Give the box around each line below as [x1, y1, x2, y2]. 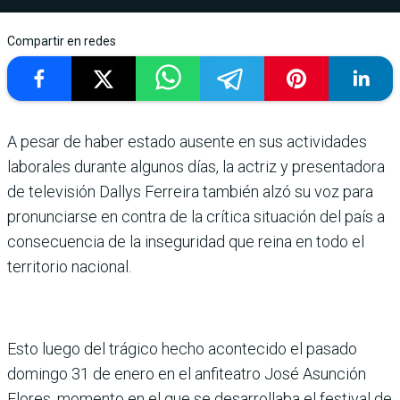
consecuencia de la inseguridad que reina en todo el [7, 232, 364, 251]
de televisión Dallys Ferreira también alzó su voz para [7, 182, 373, 201]
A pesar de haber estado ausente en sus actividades [7, 132, 367, 151]
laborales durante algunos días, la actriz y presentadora [7, 157, 385, 176]
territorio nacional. [7, 257, 131, 276]
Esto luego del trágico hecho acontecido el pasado [7, 339, 357, 358]
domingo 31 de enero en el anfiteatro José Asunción [7, 364, 366, 383]
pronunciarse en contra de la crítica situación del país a [7, 207, 385, 226]
